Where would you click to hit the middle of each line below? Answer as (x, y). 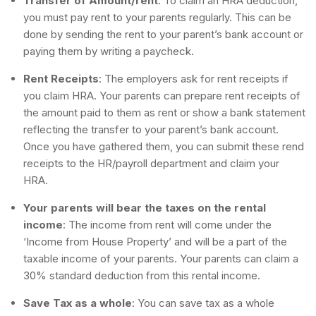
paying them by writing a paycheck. (109, 51)
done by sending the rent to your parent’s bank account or (163, 34)
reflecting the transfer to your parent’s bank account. (151, 129)
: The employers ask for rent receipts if (194, 78)
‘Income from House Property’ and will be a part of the (155, 241)
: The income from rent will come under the (167, 224)
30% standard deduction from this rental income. (142, 275)
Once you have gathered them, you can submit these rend (164, 146)
